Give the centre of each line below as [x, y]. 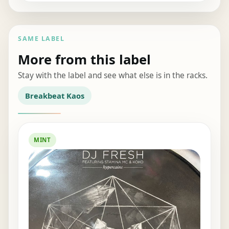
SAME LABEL [41, 39]
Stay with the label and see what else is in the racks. [113, 76]
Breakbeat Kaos [54, 96]
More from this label [85, 60]
